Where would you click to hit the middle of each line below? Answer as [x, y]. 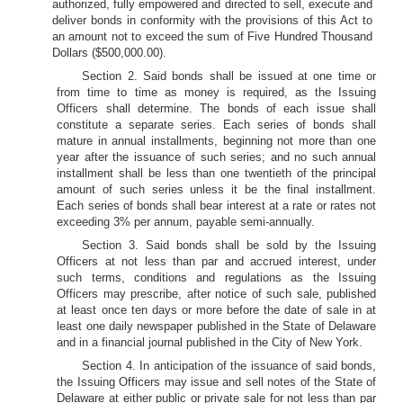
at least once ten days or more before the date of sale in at [216, 310]
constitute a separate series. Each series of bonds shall [216, 125]
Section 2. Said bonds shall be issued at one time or [229, 76]
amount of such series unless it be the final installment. [216, 189]
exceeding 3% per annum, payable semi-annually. [186, 222]
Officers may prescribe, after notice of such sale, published [216, 294]
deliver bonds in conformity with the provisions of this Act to [212, 20]
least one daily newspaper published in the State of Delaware [216, 326]
